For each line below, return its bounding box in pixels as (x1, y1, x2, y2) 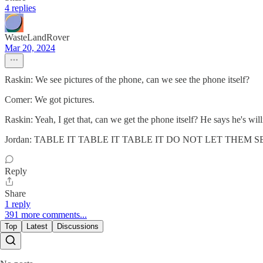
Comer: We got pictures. (5, 95, 95, 105)
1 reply (5, 199, 31, 210)
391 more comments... (5, 210, 87, 220)
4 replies (5, 3, 36, 14)
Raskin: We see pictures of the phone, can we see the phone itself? (5, 75, 249, 85)
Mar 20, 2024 (5, 43, 55, 53)
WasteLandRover (5, 32, 69, 43)
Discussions (57, 222, 99, 231)
